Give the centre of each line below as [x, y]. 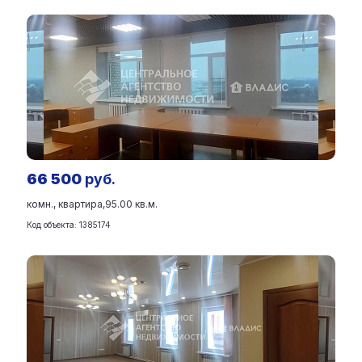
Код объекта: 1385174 [69, 225]
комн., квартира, [66, 204]
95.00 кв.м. [131, 204]
